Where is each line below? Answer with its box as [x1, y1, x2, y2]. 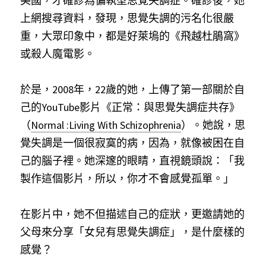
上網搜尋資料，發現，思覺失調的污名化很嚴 [20, 11, 234, 25]
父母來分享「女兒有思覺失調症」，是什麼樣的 [20, 225, 245, 239]
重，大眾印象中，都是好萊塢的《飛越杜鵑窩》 [20, 29, 245, 43]
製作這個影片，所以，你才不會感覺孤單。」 [20, 172, 234, 185]
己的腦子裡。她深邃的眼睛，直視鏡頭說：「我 [20, 154, 245, 167]
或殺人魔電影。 [20, 47, 95, 61]
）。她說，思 [181, 118, 245, 132]
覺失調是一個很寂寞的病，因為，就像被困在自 [20, 136, 245, 150]
